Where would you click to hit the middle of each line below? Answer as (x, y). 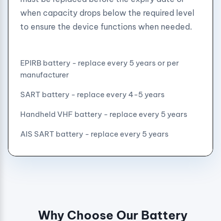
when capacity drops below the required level (107, 13)
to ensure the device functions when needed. (106, 27)
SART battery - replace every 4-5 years (92, 94)
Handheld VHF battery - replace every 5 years (104, 114)
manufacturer (45, 75)
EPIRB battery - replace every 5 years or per (100, 63)
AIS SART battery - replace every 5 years (94, 134)
